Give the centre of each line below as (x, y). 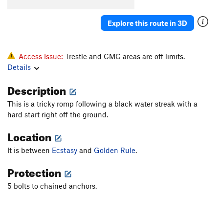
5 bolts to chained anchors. (52, 186)
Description (38, 89)
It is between (30, 150)
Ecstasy (65, 150)
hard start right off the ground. (58, 115)
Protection (35, 171)
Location (30, 135)
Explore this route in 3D (147, 23)
